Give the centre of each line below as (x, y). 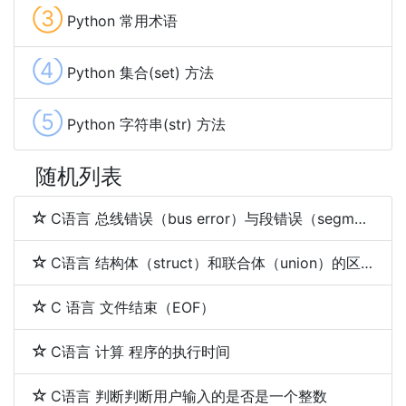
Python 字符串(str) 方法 (146, 125)
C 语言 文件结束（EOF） (133, 308)
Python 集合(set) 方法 (140, 73)
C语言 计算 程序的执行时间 (140, 352)
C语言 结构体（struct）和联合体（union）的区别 (206, 263)
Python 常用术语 (122, 21)
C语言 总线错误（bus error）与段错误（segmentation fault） (203, 219)
